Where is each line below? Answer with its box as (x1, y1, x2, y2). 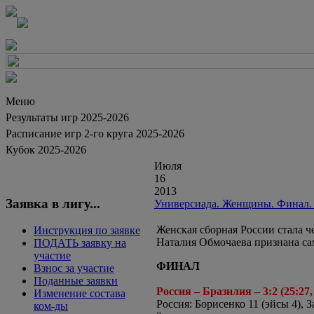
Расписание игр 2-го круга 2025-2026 (6, 128, 184, 139)
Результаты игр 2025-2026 (6, 111, 129, 123)
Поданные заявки (34, 275, 118, 287)
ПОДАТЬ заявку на (34, 237, 126, 250)
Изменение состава (34, 287, 125, 300)
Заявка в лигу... (6, 196, 100, 211)
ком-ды (34, 300, 68, 313)
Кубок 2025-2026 (6, 144, 86, 156)
